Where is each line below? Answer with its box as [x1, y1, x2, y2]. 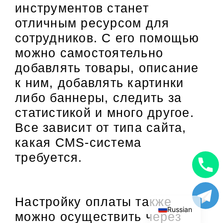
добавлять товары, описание [15, 60, 199, 75]
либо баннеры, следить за [15, 90, 182, 105]
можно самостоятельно [15, 45, 163, 60]
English [167, 188, 191, 197]
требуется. [15, 150, 83, 164]
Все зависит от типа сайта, [15, 120, 187, 134]
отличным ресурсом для [15, 15, 170, 30]
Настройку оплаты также [15, 194, 172, 209]
